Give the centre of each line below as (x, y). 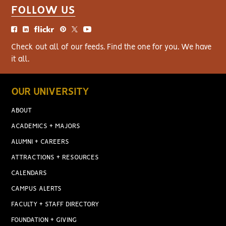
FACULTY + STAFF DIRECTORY (55, 204)
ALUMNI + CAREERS (40, 142)
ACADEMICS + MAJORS (46, 126)
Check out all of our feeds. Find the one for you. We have (111, 47)
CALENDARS (29, 173)
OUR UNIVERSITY (50, 92)
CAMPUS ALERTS (37, 189)
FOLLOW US (43, 10)
